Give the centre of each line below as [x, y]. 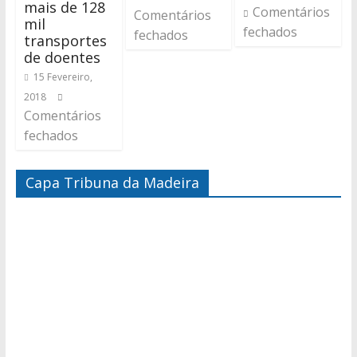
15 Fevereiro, [63, 77]
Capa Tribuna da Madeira [112, 183]
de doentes [62, 58]
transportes [65, 41]
